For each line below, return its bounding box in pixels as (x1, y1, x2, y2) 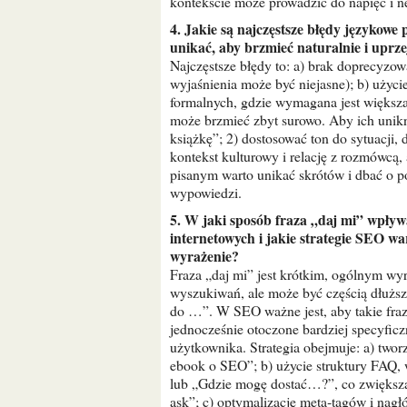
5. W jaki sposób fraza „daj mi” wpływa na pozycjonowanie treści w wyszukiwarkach (170, 209, 181, 230)
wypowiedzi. (170, 183, 242, 202)
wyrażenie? (170, 245, 239, 266)
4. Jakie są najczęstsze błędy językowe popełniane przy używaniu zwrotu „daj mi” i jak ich (170, 18, 181, 39)
